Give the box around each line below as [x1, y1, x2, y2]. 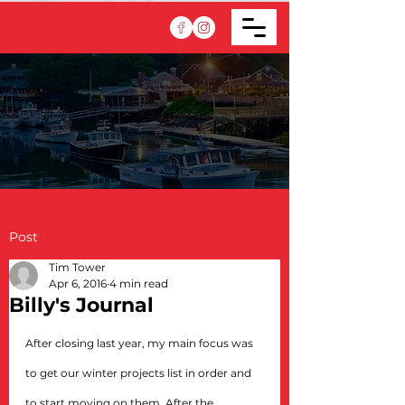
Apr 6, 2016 [49, 277, 107, 290]
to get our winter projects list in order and [25, 366, 254, 380]
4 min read [109, 277, 168, 290]
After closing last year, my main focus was [25, 336, 256, 350]
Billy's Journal [9, 293, 154, 317]
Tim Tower [49, 260, 106, 274]
